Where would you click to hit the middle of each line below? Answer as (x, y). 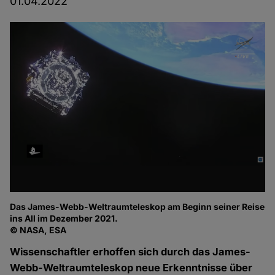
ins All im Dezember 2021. (64, 219)
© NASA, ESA (38, 230)
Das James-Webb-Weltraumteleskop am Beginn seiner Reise (137, 207)
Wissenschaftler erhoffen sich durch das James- (130, 252)
